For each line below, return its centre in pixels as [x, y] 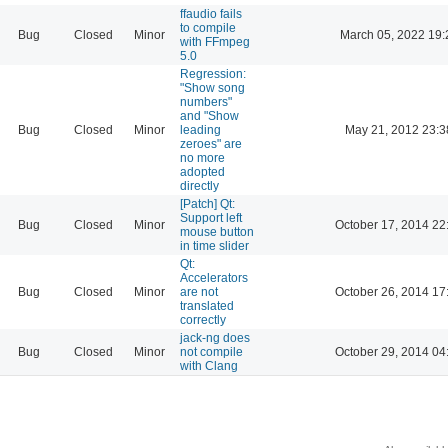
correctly [203, 319]
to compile [208, 27]
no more [202, 157]
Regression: [213, 73]
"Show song [212, 87]
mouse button [217, 231]
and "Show [209, 115]
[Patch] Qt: [207, 203]
